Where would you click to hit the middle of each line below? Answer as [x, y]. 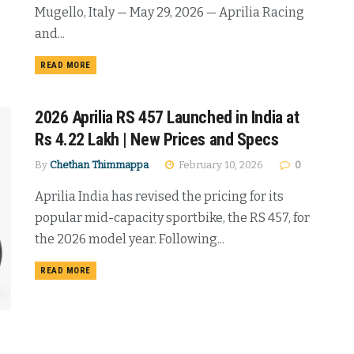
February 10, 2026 [220, 165]
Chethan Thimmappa [99, 165]
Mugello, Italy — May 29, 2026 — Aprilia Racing [169, 12]
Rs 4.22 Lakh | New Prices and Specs [157, 140]
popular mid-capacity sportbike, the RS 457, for [172, 218]
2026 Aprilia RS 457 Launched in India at [167, 118]
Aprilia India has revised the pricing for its [159, 197]
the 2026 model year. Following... [130, 239]
